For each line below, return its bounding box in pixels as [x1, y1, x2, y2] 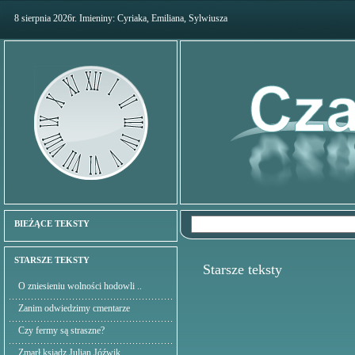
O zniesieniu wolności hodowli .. [18, 281, 142, 292]
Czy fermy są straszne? [18, 325, 105, 336]
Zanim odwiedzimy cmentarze [18, 303, 130, 314]
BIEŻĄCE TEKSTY [14, 219, 90, 228]
